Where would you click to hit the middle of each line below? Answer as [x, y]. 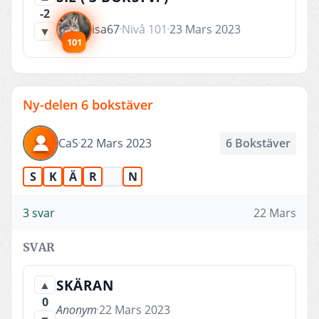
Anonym [77, 309]
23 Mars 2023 [205, 29]
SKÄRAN [85, 285]
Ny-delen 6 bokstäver [88, 104]
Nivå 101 [145, 29]
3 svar [39, 213]
